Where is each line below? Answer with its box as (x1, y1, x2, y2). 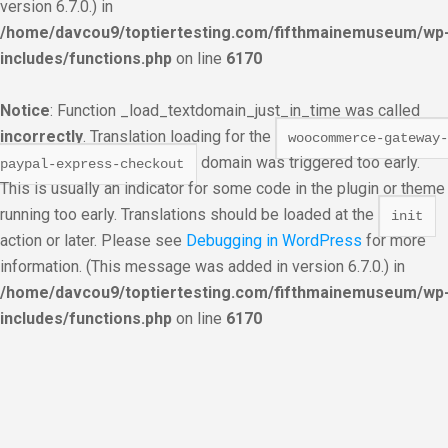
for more (362, 231, 426, 250)
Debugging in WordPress (186, 231, 362, 250)
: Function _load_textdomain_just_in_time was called (50, 101, 420, 120)
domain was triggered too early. (197, 153, 420, 172)
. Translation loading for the (83, 127, 275, 146)
